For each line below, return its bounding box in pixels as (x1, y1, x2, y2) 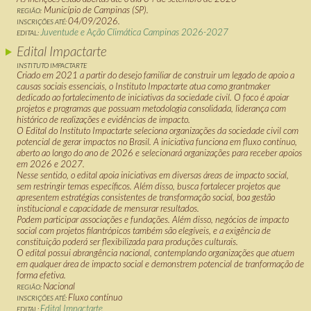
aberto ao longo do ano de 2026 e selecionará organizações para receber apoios (17, 147, 302, 158)
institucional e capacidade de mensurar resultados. (17, 203, 199, 214)
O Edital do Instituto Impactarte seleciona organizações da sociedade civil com (17, 125, 299, 136)
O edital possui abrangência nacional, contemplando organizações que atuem (17, 247, 294, 258)
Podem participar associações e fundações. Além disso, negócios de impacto (17, 214, 289, 225)
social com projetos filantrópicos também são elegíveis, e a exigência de (17, 225, 271, 236)
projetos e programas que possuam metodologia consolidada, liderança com (17, 103, 286, 114)
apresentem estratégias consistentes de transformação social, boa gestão (17, 192, 275, 203)
